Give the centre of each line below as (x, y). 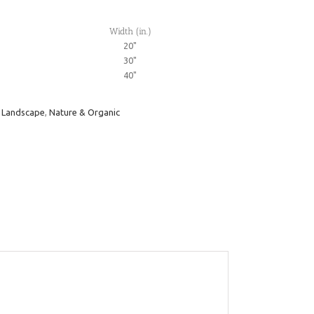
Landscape (23, 112)
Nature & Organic (84, 112)
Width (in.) (130, 31)
